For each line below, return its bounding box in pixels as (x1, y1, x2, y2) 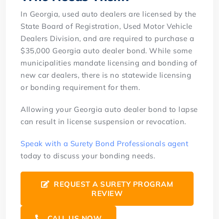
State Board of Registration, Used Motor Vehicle (21, 21, 193, 31)
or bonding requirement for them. (21, 82, 140, 92)
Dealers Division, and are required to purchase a (21, 33, 195, 43)
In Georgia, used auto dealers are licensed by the (21, 9, 197, 19)
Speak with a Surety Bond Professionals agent (21, 138, 189, 148)
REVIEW (91, 188, 123, 198)
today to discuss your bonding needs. (21, 151, 155, 160)
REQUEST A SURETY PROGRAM (51, 179, 174, 189)
